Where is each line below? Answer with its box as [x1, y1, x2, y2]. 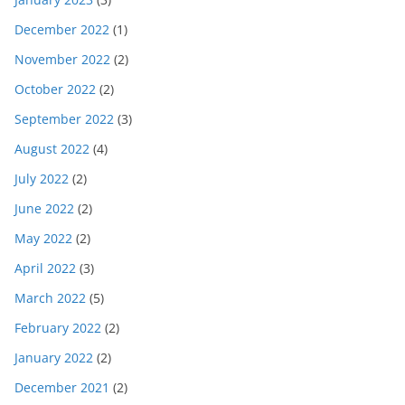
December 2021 [14, 379, 109, 397]
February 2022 [14, 319, 101, 337]
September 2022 [14, 110, 114, 128]
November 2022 [14, 51, 110, 69]
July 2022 [14, 170, 69, 188]
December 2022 [14, 21, 109, 39]
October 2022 [14, 80, 96, 99]
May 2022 [14, 230, 72, 248]
